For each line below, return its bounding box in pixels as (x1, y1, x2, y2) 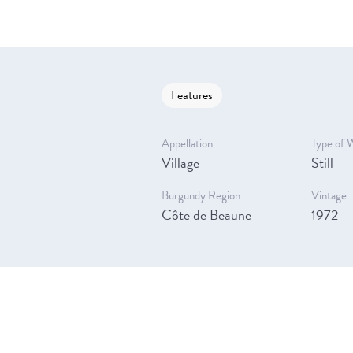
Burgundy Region (161, 186, 240, 204)
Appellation (161, 134, 213, 152)
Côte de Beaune (161, 203, 251, 225)
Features (170, 85, 213, 105)
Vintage (310, 186, 347, 204)
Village (161, 151, 199, 173)
